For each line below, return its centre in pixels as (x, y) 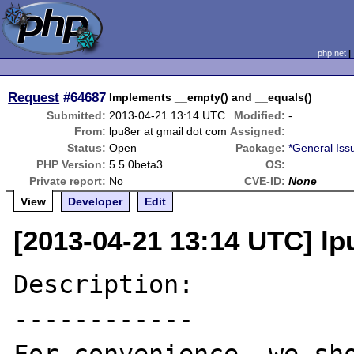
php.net (331, 53)
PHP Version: (72, 164)
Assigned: (258, 131)
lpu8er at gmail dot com (168, 131)
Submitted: (77, 115)
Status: (87, 148)
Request (34, 97)
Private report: (68, 181)
